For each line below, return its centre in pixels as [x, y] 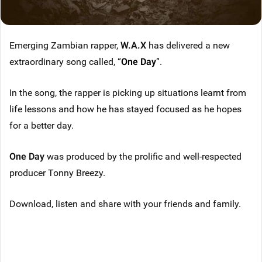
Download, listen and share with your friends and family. [125, 204]
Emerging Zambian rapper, [65, 45]
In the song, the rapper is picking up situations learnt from [128, 92]
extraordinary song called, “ [65, 61]
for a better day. [42, 125]
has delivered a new [189, 45]
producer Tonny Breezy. [57, 173]
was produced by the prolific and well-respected [143, 156]
